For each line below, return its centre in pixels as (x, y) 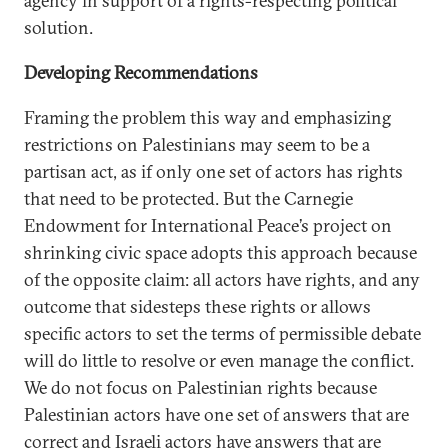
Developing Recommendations (141, 72)
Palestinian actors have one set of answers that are (216, 414)
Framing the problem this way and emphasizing (207, 117)
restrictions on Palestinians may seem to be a (197, 144)
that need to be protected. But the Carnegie (188, 198)
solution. (58, 27)
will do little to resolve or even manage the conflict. (219, 360)
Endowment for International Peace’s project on (208, 225)
